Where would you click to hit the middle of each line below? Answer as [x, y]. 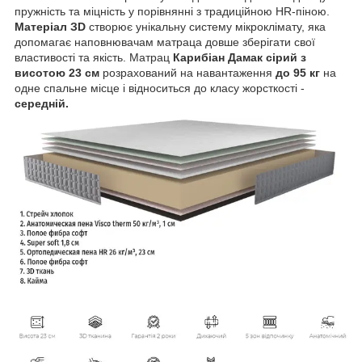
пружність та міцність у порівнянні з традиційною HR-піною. [172, 12]
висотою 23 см [57, 73]
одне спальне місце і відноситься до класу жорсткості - [160, 88]
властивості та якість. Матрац [94, 58]
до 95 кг [296, 73]
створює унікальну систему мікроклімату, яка [206, 27]
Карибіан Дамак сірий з [240, 58]
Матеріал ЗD [50, 27]
